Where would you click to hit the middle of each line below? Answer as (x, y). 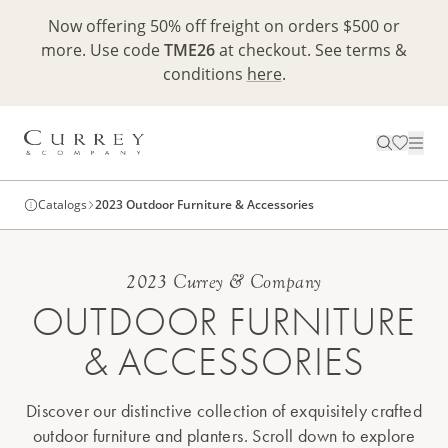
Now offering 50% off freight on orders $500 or (224, 26)
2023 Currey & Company (224, 282)
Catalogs (62, 205)
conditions (204, 74)
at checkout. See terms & (311, 50)
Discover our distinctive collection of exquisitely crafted (224, 411)
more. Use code (102, 50)
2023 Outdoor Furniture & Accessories (204, 205)
